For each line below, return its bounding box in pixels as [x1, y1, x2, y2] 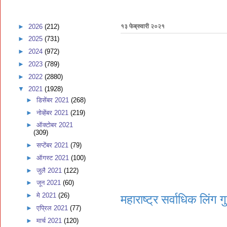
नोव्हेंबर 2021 [36, 108, 70, 117]
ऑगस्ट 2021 [36, 154, 71, 162]
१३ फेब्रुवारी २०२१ [121, 23, 165, 30]
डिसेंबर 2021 [36, 96, 71, 104]
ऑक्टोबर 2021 [36, 121, 73, 129]
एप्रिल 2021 [36, 204, 70, 212]
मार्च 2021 [36, 216, 64, 224]
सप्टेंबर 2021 [36, 141, 70, 149]
